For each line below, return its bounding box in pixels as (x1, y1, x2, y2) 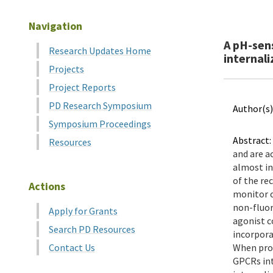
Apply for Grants (49, 205, 118, 217)
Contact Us (49, 241, 95, 253)
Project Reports (49, 81, 116, 93)
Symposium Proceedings (49, 118, 151, 130)
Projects (49, 63, 84, 75)
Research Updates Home (49, 44, 151, 57)
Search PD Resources (49, 223, 135, 235)
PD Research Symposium (49, 99, 152, 112)
